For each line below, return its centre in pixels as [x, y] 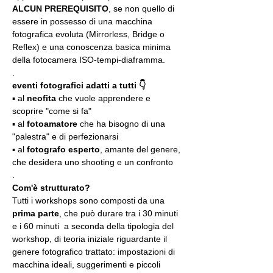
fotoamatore [52, 124]
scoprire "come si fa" [52, 111]
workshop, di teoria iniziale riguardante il [91, 239]
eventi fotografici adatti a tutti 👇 [79, 85]
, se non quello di [143, 9]
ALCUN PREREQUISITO [60, 9]
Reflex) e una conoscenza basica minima [93, 47]
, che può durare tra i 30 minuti [120, 213]
